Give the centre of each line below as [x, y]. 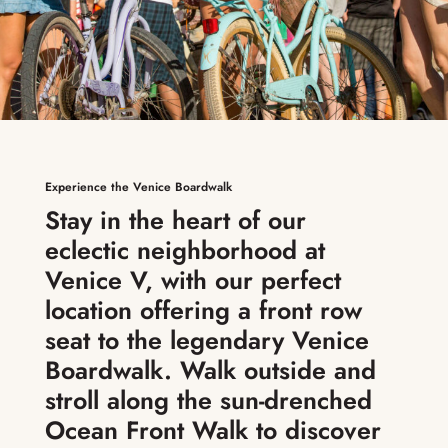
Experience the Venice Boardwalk [138, 186]
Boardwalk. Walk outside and [210, 369]
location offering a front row [203, 309]
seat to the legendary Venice [206, 339]
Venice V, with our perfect [192, 279]
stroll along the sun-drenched [208, 399]
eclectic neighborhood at [184, 249]
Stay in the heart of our [175, 219]
